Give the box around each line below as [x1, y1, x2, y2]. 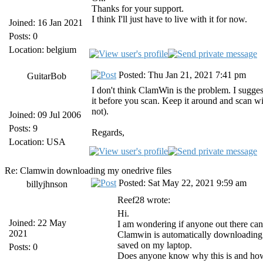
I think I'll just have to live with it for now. [92, 14, 247, 24]
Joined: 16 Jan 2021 [9, 18, 83, 28]
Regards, [92, 127, 124, 137]
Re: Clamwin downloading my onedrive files [5, 166, 171, 176]
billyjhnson [26, 179, 68, 189]
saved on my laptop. [117, 240, 192, 250]
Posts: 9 [9, 123, 38, 133]
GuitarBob [27, 71, 67, 81]
